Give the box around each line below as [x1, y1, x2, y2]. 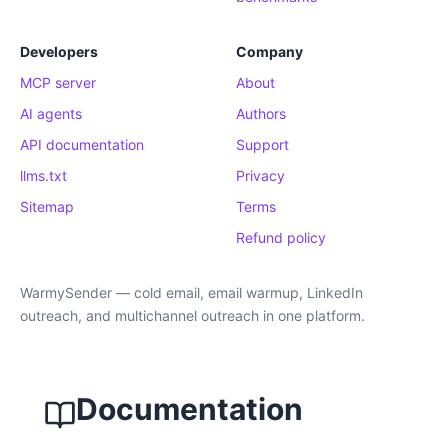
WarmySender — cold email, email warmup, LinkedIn [20, 284, 363, 301]
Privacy [236, 167, 285, 184]
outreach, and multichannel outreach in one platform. [20, 307, 365, 324]
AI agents [20, 105, 82, 122]
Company [236, 43, 303, 60]
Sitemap [20, 198, 74, 215]
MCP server [20, 74, 96, 91]
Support [236, 136, 289, 153]
